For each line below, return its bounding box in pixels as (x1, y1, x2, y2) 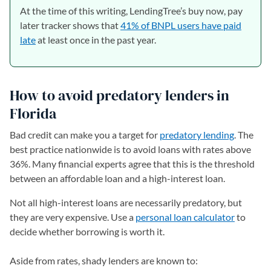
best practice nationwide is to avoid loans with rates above (10, 143, 251, 155)
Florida (10, 103, 56, 123)
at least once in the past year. (36, 33, 156, 45)
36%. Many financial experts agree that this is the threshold (10, 157, 255, 169)
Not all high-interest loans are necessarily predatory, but (10, 196, 242, 208)
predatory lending (160, 128, 234, 140)
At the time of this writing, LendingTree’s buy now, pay (20, 4, 243, 16)
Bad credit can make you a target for (10, 128, 160, 140)
